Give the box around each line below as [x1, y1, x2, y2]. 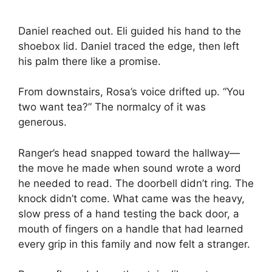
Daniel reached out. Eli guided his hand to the [18, 24, 241, 37]
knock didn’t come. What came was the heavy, [18, 192, 245, 205]
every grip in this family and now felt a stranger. [18, 237, 250, 250]
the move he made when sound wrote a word [18, 161, 241, 174]
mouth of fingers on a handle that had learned [18, 222, 243, 235]
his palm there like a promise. [18, 55, 161, 67]
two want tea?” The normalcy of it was [18, 101, 206, 114]
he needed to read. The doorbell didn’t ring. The [18, 177, 254, 189]
